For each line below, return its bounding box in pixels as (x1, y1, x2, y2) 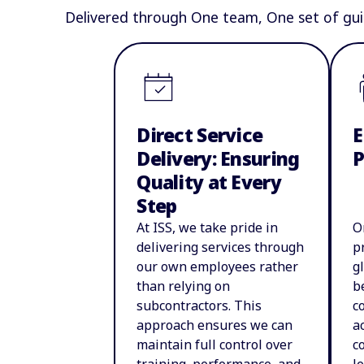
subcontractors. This (136, 296, 262, 314)
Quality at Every (136, 169, 281, 195)
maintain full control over (136, 335, 293, 353)
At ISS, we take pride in (136, 218, 279, 236)
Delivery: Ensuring (136, 145, 300, 171)
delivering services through (136, 237, 305, 256)
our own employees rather (136, 257, 299, 275)
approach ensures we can (136, 315, 293, 334)
